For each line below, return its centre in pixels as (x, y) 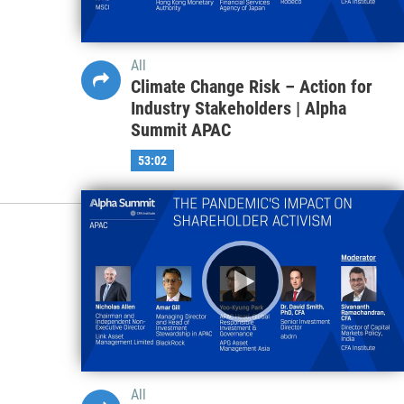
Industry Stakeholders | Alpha (238, 108)
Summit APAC (180, 129)
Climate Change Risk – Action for (251, 86)
